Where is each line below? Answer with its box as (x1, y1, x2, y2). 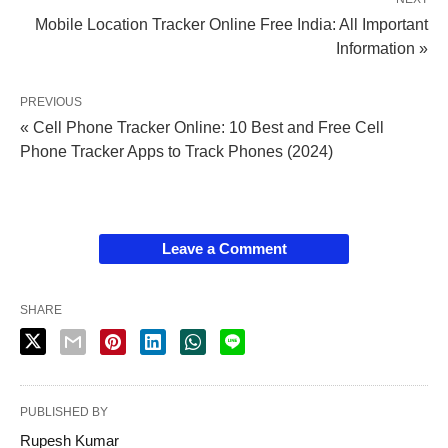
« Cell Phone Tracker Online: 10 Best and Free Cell (20, 118, 384, 136)
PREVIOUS (20, 94, 82, 109)
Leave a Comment (161, 239, 287, 257)
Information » (336, 39, 428, 57)
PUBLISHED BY (20, 404, 108, 419)
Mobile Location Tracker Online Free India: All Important (35, 15, 428, 33)
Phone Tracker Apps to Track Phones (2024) (20, 142, 333, 160)
